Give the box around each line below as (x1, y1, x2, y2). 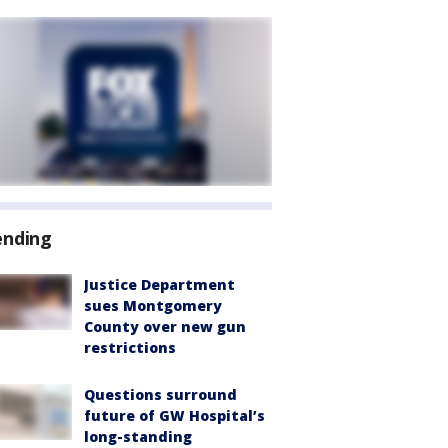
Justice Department (84, 275, 235, 294)
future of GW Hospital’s (84, 406, 265, 425)
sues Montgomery (84, 296, 222, 315)
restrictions (84, 338, 176, 357)
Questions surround (84, 385, 237, 404)
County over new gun (84, 317, 246, 336)
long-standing (84, 427, 192, 446)
